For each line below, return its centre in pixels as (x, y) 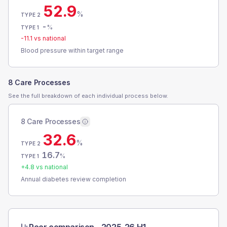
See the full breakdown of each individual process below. (88, 96)
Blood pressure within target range (72, 50)
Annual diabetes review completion (73, 179)
